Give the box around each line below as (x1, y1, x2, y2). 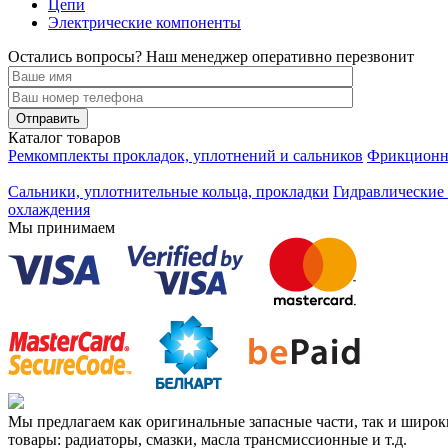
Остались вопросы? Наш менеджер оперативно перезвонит (8, 48, 414, 66)
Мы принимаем (8, 219, 115, 237)
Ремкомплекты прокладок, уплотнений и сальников (8, 147, 363, 165)
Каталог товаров (8, 129, 121, 147)
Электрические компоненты (48, 14, 241, 32)
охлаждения (8, 201, 90, 219)
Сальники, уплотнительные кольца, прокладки (8, 183, 329, 201)
